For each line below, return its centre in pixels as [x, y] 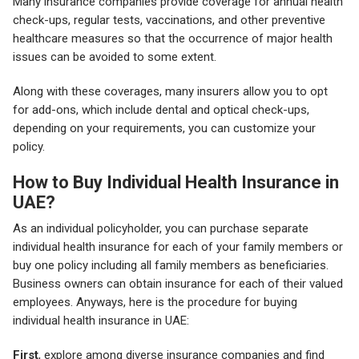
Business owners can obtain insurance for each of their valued [178, 284]
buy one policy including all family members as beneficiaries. [171, 266]
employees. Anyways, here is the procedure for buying [155, 303]
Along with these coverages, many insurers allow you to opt [170, 92]
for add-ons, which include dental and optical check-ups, [161, 110]
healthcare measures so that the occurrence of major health [173, 39]
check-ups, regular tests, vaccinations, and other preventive [169, 20]
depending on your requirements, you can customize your [164, 129]
